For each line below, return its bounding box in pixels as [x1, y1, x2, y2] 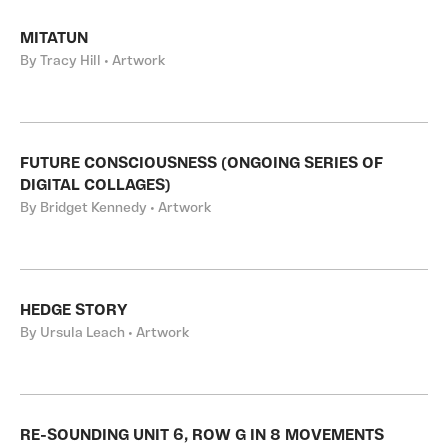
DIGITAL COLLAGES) [20, 178, 171, 194]
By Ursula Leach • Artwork [20, 326, 189, 341]
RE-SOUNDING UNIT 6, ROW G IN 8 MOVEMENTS [20, 428, 384, 444]
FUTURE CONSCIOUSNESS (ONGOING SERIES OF [20, 156, 383, 172]
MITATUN [20, 31, 88, 47]
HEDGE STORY [20, 303, 128, 319]
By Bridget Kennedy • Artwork [20, 201, 211, 216]
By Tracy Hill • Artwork [20, 54, 165, 69]
